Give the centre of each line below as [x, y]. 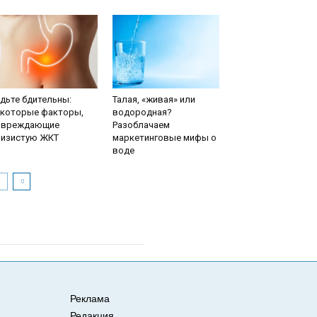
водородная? [142, 112]
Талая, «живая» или [154, 99]
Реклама [90, 299]
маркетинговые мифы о [164, 138]
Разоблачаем [141, 125]
